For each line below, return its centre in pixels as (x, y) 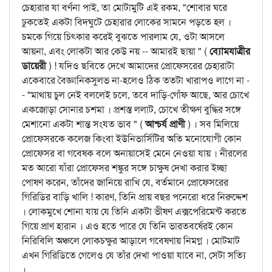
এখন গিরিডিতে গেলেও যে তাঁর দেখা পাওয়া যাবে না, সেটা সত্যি (134, 255)
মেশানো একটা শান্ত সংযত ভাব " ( (83, 124)
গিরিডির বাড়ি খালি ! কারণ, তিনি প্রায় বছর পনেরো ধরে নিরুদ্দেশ (135, 197)
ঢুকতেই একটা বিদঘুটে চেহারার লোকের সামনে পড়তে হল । (127, 22)
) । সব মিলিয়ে (213, 124)
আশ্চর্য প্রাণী (166, 124)
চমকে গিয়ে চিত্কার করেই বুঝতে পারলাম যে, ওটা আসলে (123, 37)
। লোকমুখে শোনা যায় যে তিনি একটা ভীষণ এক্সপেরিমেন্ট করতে (134, 212)
